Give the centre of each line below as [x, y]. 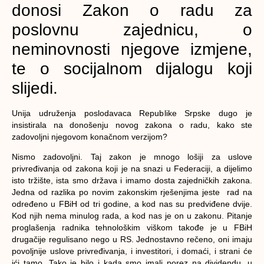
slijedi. [35, 88]
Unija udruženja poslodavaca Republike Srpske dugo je [132, 113]
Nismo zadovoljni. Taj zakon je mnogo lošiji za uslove [132, 157]
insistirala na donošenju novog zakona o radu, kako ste [132, 125]
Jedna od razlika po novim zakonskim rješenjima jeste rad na [132, 192]
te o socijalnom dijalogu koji [132, 68]
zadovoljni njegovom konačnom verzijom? [90, 136]
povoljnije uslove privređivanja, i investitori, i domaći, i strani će [132, 251]
